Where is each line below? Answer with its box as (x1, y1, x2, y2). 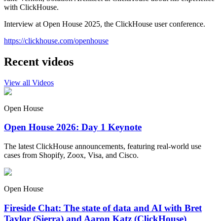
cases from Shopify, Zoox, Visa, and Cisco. (4, 151, 139, 160)
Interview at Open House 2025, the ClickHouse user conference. (4, 19, 205, 28)
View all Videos (4, 78, 54, 87)
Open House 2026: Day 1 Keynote (4, 122, 142, 133)
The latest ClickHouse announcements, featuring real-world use (4, 142, 201, 151)
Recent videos (4, 55, 74, 68)
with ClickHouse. (4, 2, 59, 11)
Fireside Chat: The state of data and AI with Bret (4, 202, 202, 213)
